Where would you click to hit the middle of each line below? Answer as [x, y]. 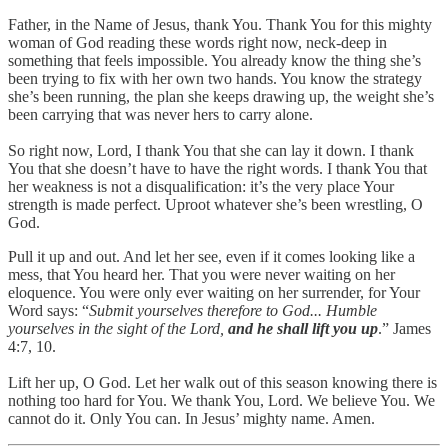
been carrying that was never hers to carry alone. [160, 114]
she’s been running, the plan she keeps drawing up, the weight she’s [221, 96]
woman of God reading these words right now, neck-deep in [197, 42]
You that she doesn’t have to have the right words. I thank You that [217, 168]
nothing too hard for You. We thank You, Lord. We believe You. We [221, 400]
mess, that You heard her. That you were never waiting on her [201, 274]
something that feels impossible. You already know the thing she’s [214, 60]
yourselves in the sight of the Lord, [118, 328]
